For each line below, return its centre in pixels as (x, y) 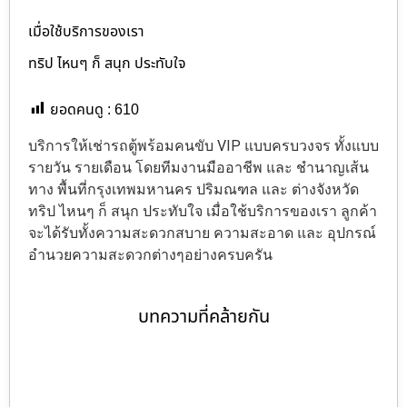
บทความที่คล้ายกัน (203, 317)
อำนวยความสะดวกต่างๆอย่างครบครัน (150, 254)
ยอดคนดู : (80, 109)
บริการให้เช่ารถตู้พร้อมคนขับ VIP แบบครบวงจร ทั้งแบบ (203, 145)
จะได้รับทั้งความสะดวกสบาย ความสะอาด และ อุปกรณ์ (202, 233)
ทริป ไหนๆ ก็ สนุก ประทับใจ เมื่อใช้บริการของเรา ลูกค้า (203, 211)
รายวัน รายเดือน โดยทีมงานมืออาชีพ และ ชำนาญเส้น (199, 167)
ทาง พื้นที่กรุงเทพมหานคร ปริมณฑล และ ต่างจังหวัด (194, 189)
